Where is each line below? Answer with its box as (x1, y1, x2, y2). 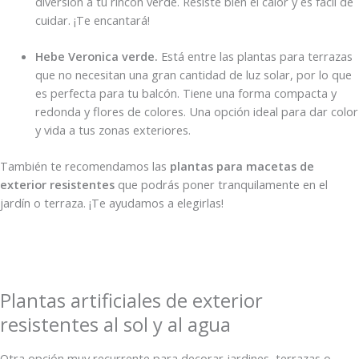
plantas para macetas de (170, 157, 314, 174)
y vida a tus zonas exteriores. (34, 122, 194, 139)
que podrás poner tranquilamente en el (115, 175, 328, 192)
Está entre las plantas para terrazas (157, 48, 353, 65)
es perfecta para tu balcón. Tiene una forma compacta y (34, 85, 337, 102)
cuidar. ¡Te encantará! (34, 12, 150, 29)
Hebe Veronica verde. (34, 48, 158, 65)
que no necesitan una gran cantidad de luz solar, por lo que (34, 67, 352, 83)
